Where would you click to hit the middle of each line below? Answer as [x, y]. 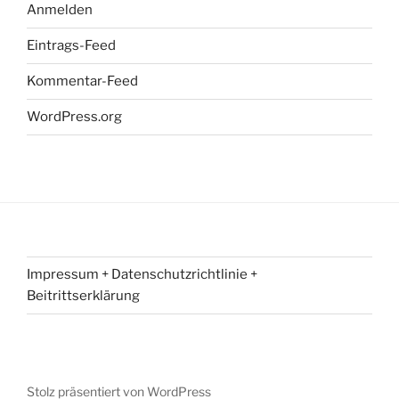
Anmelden [60, 10]
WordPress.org [74, 117]
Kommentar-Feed [82, 81]
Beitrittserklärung [83, 296]
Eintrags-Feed [71, 46]
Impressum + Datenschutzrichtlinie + [142, 275]
